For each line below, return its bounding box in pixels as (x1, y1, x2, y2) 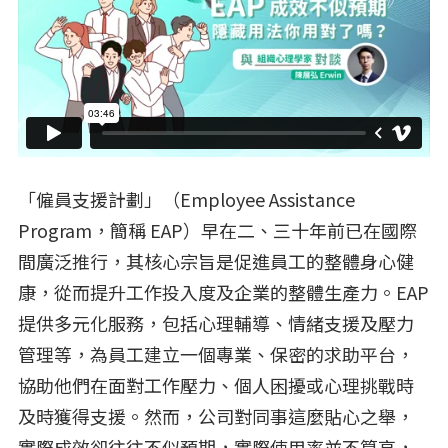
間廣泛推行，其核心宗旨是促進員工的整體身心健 (18, 247, 414, 274)
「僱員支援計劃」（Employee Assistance (18, 185, 355, 212)
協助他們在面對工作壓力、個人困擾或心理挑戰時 (18, 371, 414, 398)
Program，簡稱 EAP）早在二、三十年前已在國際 (18, 216, 417, 243)
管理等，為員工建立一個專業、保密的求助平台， (18, 340, 414, 367)
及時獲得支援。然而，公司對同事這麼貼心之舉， (18, 402, 414, 429)
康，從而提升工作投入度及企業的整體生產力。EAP (18, 278, 429, 305)
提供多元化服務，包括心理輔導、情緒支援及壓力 (18, 309, 414, 336)
